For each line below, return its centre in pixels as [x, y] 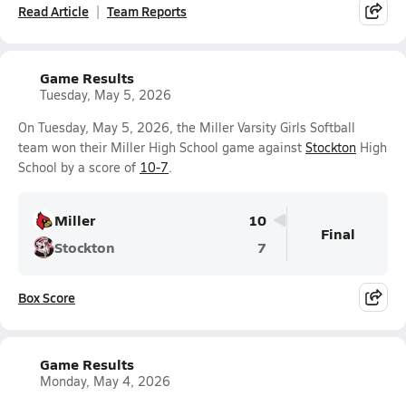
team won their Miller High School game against [162, 147]
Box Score [47, 297]
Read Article [53, 11]
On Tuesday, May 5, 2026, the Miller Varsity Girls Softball [187, 127]
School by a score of [79, 167]
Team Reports [147, 11]
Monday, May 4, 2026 [105, 381]
